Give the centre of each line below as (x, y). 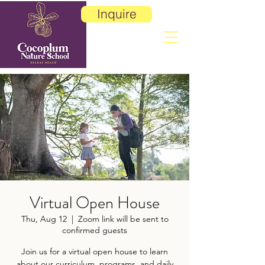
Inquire (117, 14)
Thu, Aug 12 (44, 219)
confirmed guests (95, 230)
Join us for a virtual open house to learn (95, 251)
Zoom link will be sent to (123, 219)
